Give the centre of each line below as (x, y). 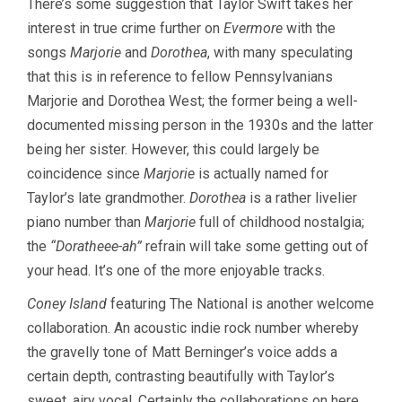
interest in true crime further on (125, 28)
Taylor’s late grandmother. (108, 197)
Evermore (253, 28)
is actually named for (262, 173)
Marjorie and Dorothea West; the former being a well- (192, 100)
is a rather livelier (301, 197)
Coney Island (67, 303)
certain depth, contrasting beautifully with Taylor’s (181, 376)
